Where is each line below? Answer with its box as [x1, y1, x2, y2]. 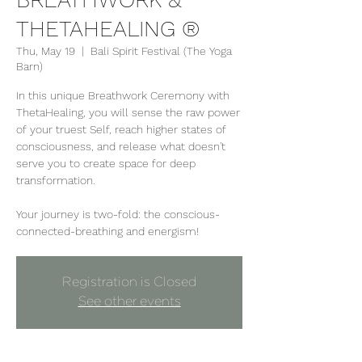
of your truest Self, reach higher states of [16, 123, 226, 136]
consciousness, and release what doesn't [16, 140, 225, 153]
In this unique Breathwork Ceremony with [16, 89, 229, 102]
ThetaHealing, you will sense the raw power [16, 106, 240, 119]
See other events [78, 296, 181, 308]
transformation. [16, 174, 95, 187]
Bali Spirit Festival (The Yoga [90, 44, 232, 57]
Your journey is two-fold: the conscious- [16, 208, 220, 221]
